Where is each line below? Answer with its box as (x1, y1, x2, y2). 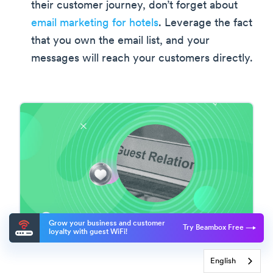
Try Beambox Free (183, 224, 246, 232)
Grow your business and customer (49, 220, 166, 227)
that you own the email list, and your (31, 35, 210, 47)
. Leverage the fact (158, 17, 252, 29)
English (210, 257, 236, 265)
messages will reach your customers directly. (31, 52, 253, 65)
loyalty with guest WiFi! (49, 229, 128, 236)
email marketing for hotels (31, 17, 158, 29)
